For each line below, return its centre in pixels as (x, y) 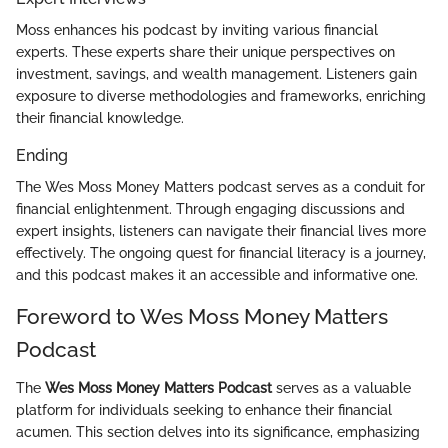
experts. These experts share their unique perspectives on (205, 52)
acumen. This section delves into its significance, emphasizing (218, 431)
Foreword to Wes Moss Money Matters (202, 317)
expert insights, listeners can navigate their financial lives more (221, 231)
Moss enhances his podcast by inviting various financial (197, 30)
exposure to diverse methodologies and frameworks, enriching (221, 96)
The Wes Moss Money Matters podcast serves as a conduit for (220, 187)
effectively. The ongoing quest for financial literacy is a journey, (221, 253)
